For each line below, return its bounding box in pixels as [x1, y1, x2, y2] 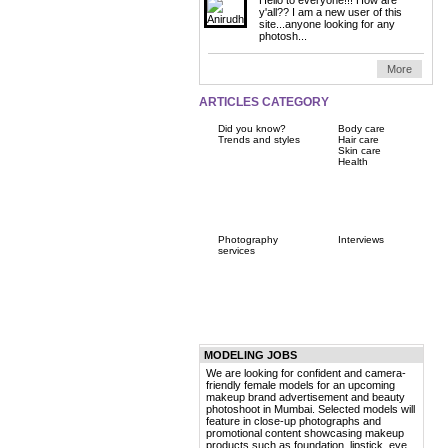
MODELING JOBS [204, 348, 297, 361]
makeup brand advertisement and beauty [206, 390, 405, 403]
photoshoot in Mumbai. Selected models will [206, 402, 415, 415]
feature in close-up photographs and [206, 414, 381, 427]
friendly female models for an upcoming [206, 378, 395, 391]
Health [338, 155, 368, 167]
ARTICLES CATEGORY [199, 94, 329, 109]
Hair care [338, 133, 379, 145]
